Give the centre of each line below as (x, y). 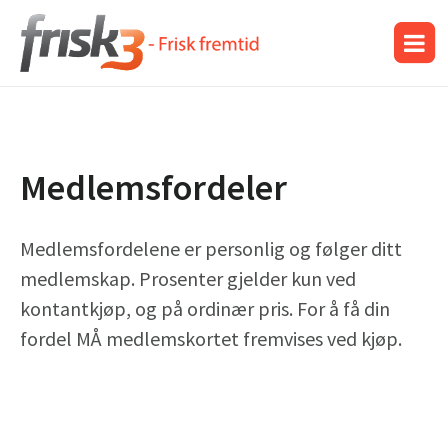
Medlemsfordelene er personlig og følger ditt (211, 248)
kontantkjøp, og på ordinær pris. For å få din (205, 308)
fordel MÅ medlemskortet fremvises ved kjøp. (211, 338)
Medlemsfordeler (153, 187)
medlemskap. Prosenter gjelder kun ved (188, 278)
